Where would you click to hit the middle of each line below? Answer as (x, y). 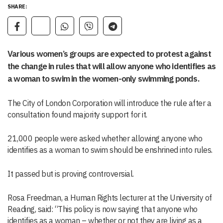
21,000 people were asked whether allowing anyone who (105, 139)
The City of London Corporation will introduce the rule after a (109, 103)
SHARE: (17, 7)
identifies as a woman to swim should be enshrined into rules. (110, 150)
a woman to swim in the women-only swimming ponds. (103, 79)
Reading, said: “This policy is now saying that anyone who (103, 209)
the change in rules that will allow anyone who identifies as (112, 66)
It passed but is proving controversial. (71, 174)
